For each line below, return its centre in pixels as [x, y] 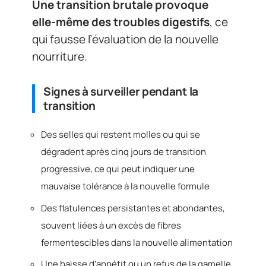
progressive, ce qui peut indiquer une [118, 169]
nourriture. [60, 56]
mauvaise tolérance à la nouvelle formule [125, 186]
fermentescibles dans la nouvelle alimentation [137, 242]
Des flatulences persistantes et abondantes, [133, 208]
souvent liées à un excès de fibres [111, 225]
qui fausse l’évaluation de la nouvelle [125, 39]
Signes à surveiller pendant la [121, 91]
